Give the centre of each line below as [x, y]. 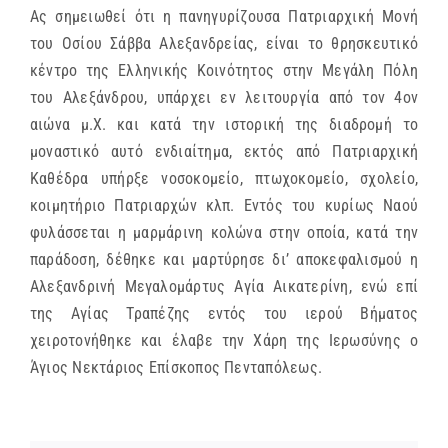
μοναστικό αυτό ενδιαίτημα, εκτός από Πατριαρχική [224, 151]
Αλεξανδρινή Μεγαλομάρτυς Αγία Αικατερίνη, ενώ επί [224, 286]
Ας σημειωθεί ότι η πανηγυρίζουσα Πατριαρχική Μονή [224, 16]
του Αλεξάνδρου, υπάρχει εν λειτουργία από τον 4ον [224, 97]
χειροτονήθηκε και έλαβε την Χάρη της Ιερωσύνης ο [224, 340]
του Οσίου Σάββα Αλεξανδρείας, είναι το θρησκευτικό [224, 43]
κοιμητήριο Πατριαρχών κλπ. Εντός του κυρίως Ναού [224, 205]
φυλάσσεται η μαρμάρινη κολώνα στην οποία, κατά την [224, 232]
